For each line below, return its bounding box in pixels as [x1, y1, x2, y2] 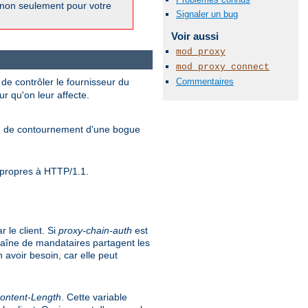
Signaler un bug [176, 9, 238, 20]
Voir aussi [170, 30, 219, 43]
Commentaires [176, 76, 234, 87]
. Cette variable [61, 291, 127, 302]
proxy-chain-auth [58, 224, 132, 236]
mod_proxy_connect [176, 61, 269, 72]
